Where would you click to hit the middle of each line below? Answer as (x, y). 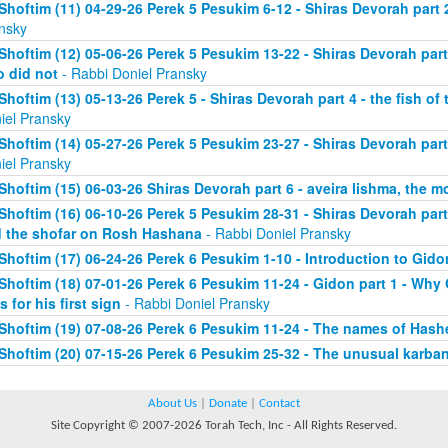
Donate (228, 404)
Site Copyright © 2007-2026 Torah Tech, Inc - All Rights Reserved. (224, 426)
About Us (172, 404)
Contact (279, 404)
